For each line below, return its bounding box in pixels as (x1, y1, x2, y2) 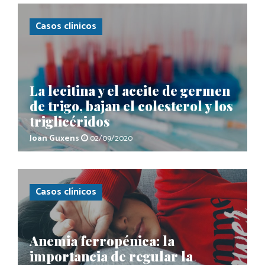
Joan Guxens (30, 131, 79, 146)
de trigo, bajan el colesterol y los (30, 96, 233, 115)
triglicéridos (30, 112, 110, 130)
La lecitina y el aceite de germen (30, 81, 230, 99)
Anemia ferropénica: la (30, 231, 174, 250)
